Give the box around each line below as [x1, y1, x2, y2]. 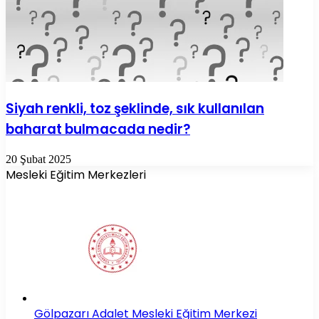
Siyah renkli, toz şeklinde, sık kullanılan [6, 98, 264, 118]
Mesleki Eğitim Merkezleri [6, 166, 146, 183]
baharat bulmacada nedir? [6, 119, 190, 139]
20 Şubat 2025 [6, 152, 71, 165]
